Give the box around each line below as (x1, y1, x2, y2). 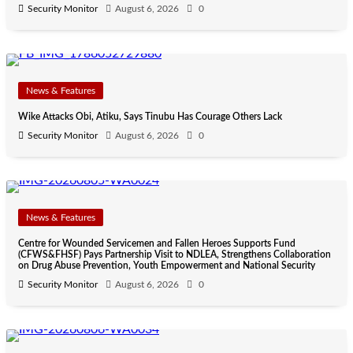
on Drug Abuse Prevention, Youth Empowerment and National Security (18, 261, 315, 271)
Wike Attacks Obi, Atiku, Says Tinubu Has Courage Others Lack (18, 112, 282, 122)
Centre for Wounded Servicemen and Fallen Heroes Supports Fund (18, 239, 295, 249)
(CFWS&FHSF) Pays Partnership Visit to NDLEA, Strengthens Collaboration (18, 250, 331, 260)
